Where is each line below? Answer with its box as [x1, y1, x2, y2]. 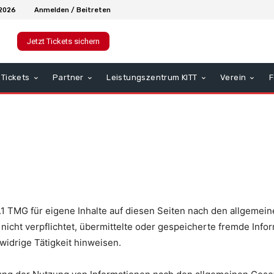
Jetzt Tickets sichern [27, 37, 100, 46]
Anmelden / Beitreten [34, 6, 111, 14]
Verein [220, 73, 246, 83]
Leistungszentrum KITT [106, 73, 198, 83]
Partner [53, 73, 84, 83]
